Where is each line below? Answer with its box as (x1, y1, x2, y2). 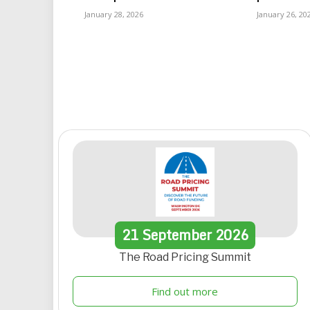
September (141, 223, 212, 246)
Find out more (152, 284, 219, 298)
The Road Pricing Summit (118, 250, 251, 264)
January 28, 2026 (84, 8, 143, 19)
